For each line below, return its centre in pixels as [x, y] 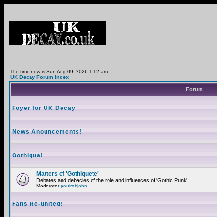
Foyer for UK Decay [44, 108]
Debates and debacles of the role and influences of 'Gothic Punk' [112, 180]
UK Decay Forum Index [39, 77]
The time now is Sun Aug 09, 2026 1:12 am [59, 71]
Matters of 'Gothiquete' [68, 174]
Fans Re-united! [38, 204]
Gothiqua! [28, 155]
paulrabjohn [74, 186]
